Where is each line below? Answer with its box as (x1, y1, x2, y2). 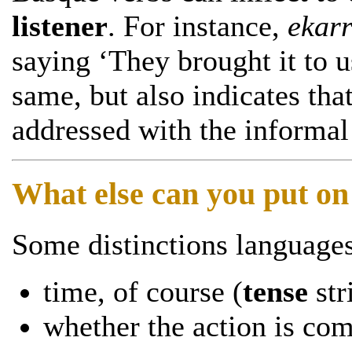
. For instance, (108, 9, 288, 43)
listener (12, 9, 108, 43)
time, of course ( (43, 274, 243, 308)
